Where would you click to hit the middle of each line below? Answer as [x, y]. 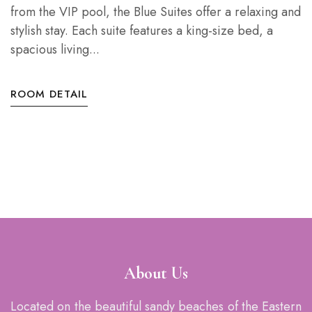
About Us [156, 273]
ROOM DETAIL [49, 94]
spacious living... [55, 49]
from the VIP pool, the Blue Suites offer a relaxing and [156, 12]
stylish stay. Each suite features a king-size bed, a [142, 31]
